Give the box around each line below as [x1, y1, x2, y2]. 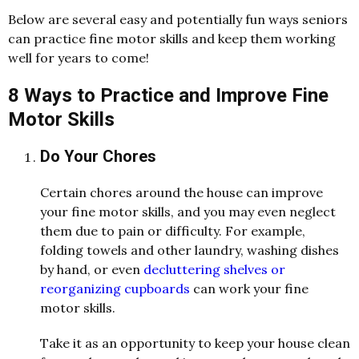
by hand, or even [40, 260, 143, 277]
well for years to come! [8, 49, 149, 66]
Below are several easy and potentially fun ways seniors [8, 10, 348, 27]
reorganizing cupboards [40, 280, 190, 296]
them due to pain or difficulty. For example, [40, 222, 305, 239]
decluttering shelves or [143, 260, 285, 277]
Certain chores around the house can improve [40, 184, 323, 200]
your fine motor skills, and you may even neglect [40, 203, 336, 220]
